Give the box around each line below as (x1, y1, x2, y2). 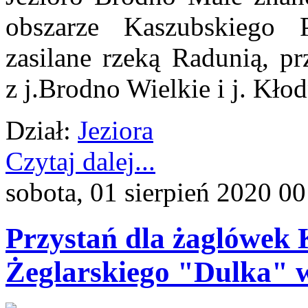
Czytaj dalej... (5, 146, 155, 177)
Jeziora (78, 115, 153, 146)
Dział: (5, 115, 71, 146)
